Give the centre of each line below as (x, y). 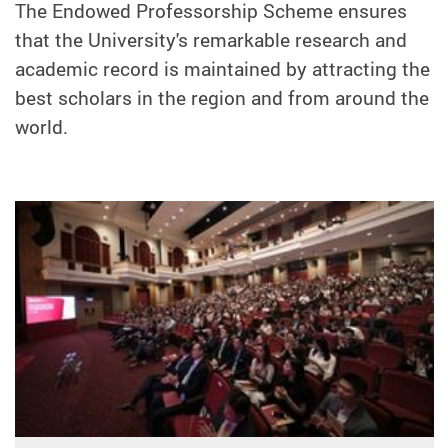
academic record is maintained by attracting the (222, 69)
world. (41, 127)
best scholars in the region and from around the (222, 98)
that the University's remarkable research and (211, 40)
